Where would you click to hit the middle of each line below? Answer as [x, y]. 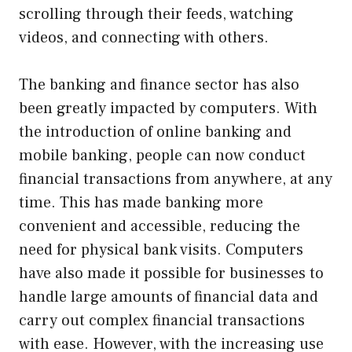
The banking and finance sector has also [159, 84]
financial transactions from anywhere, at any [176, 179]
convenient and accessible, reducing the [159, 226]
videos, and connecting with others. [144, 37]
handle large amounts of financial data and [169, 297]
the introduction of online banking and [155, 132]
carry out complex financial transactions [162, 320]
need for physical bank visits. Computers [161, 249]
